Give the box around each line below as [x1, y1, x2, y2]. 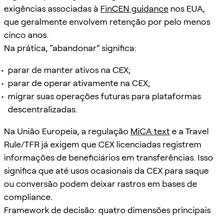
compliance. [4, 191, 53, 202]
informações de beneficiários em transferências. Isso [4, 152, 213, 163]
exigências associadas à [4, 3, 100, 14]
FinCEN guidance [100, 3, 168, 14]
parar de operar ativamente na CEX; [8, 77, 150, 88]
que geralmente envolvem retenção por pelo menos [4, 16, 210, 27]
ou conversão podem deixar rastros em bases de [4, 178, 197, 189]
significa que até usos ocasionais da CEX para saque [4, 165, 209, 176]
